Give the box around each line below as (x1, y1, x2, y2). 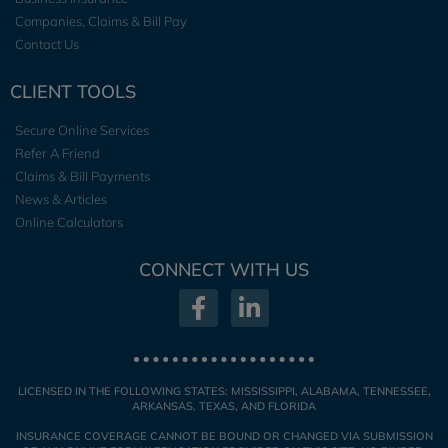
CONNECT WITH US (139, 258, 309, 281)
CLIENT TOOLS (10, 80, 136, 103)
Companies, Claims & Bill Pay (15, 13, 187, 29)
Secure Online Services (15, 122, 149, 138)
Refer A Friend (15, 145, 100, 161)
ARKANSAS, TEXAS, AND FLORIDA (132, 399, 316, 414)
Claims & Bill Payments (15, 168, 150, 184)
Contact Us (15, 36, 79, 52)
